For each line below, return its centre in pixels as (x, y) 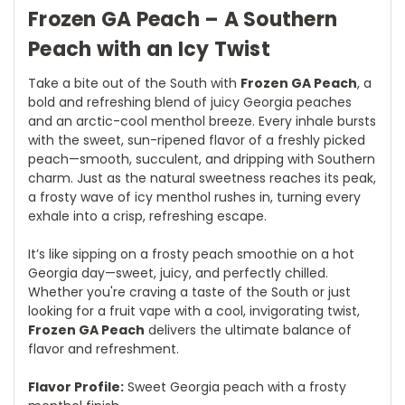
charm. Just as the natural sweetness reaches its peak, (202, 178)
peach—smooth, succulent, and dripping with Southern (202, 159)
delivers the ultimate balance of (248, 330)
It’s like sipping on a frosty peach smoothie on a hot (191, 254)
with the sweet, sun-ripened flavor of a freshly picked (197, 140)
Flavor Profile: (76, 386)
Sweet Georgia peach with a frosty (235, 386)
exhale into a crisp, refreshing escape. (147, 216)
